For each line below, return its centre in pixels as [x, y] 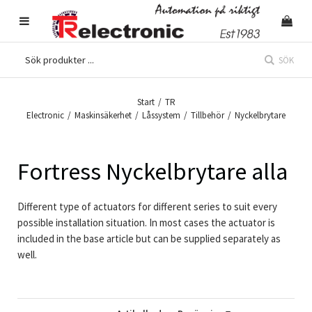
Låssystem [161, 115]
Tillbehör [208, 115]
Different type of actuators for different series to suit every [147, 207]
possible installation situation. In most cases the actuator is [146, 223]
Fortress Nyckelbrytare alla [153, 171]
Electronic [45, 115]
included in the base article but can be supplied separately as [149, 239]
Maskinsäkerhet [103, 115]
